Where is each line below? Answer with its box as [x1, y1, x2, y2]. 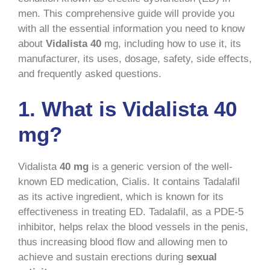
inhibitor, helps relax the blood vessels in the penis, [18, 221, 248, 233]
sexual [186, 251, 217, 263]
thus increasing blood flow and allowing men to [18, 236, 227, 248]
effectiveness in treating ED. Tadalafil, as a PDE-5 [18, 206, 243, 218]
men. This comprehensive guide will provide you [18, 7, 234, 19]
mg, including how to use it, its [101, 37, 241, 49]
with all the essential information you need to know [18, 22, 245, 34]
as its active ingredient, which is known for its [18, 191, 224, 203]
